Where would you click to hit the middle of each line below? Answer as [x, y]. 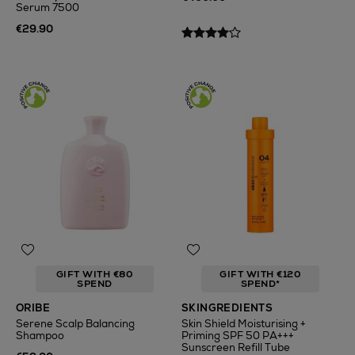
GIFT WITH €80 [95, 274]
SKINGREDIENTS [227, 308]
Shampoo [40, 336]
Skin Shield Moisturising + [244, 324]
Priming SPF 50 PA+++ [238, 336]
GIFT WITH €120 [260, 274]
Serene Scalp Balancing [75, 324]
